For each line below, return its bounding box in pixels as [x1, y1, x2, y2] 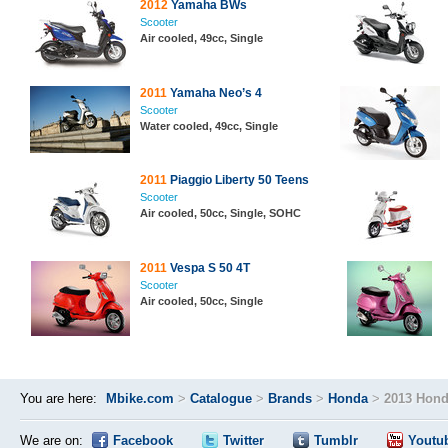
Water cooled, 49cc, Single [140, 120, 278, 132]
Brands [268, 391, 312, 406]
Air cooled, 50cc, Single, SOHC [140, 207, 301, 219]
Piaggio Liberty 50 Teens [167, 173, 309, 187]
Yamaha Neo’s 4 [167, 86, 262, 100]
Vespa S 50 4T [167, 261, 250, 275]
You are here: [20, 391, 97, 406]
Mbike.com [106, 391, 174, 406]
